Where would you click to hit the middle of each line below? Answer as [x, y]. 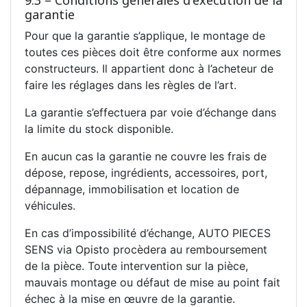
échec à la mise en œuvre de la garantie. [130, 298]
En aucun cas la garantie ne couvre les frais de [146, 156]
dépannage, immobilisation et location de [132, 189]
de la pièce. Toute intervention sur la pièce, [136, 266]
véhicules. [50, 205]
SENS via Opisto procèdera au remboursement [146, 249]
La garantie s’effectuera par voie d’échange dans [150, 112]
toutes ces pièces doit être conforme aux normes [153, 52]
